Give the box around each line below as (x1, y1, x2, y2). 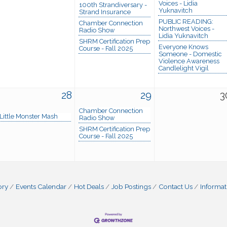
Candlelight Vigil (159, 64, 209, 72)
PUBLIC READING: (159, 17, 213, 25)
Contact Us (158, 182, 193, 191)
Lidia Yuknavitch (159, 31, 208, 40)
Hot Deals (73, 182, 104, 191)
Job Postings (111, 182, 151, 191)
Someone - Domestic (159, 50, 222, 58)
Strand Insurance (79, 8, 131, 16)
